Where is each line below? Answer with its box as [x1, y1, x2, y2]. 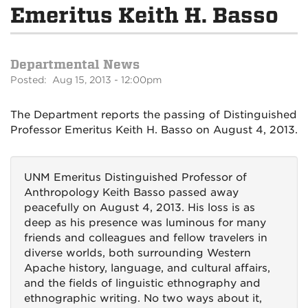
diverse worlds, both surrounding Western [24, 247, 251, 259]
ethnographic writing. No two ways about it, [24, 292, 262, 305]
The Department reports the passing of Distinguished [10, 109, 297, 121]
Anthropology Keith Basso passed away [24, 186, 239, 199]
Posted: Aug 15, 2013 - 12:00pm [10, 74, 162, 85]
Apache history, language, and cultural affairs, [24, 262, 270, 274]
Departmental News [10, 57, 140, 71]
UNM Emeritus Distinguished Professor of [24, 171, 247, 184]
